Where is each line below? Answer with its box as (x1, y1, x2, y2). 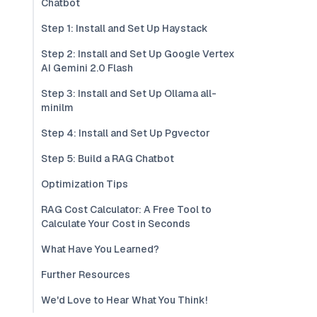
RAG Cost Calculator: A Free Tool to (41, 203, 212, 216)
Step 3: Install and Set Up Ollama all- (41, 87, 217, 100)
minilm (41, 101, 74, 114)
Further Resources (41, 268, 130, 281)
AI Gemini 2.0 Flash (41, 62, 133, 74)
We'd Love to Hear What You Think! (41, 294, 207, 306)
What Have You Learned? (41, 243, 159, 255)
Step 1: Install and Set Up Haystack (41, 22, 208, 35)
